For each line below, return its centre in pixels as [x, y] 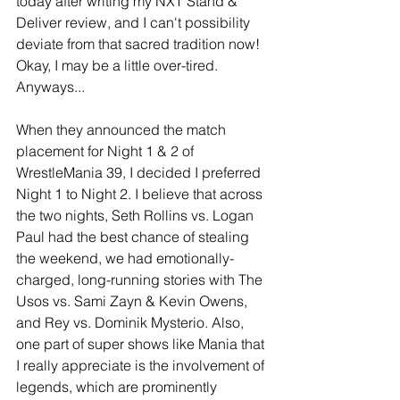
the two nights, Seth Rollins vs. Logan [137, 216]
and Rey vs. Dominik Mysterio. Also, [132, 323]
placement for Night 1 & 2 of [107, 151]
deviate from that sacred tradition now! [140, 44]
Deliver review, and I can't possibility [135, 23]
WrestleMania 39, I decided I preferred [140, 173]
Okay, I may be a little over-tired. [119, 66]
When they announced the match [123, 130]
